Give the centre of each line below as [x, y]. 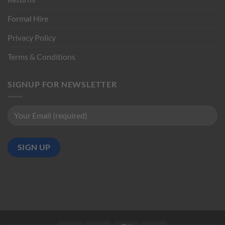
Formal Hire [28, 19]
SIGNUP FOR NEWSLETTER [62, 84]
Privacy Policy [32, 38]
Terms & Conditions [41, 57]
